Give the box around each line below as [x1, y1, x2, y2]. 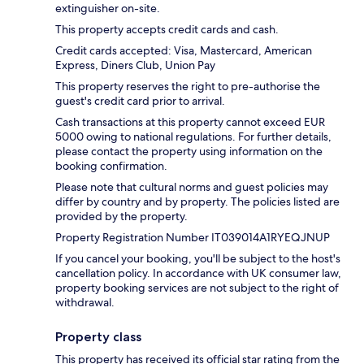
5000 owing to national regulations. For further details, [55, 128, 331, 144]
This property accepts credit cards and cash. [55, 21, 279, 37]
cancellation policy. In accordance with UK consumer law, [55, 265, 341, 280]
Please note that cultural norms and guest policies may [55, 179, 328, 194]
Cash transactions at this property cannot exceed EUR [55, 114, 325, 129]
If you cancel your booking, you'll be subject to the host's [55, 250, 340, 266]
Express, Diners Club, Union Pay [55, 57, 215, 72]
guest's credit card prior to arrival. [55, 93, 225, 108]
